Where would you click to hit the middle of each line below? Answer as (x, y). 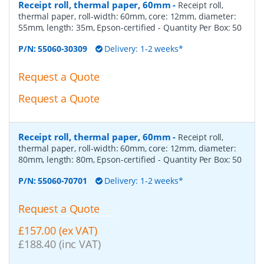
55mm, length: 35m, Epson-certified (88, 27)
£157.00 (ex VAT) (58, 231)
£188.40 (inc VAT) (60, 244)
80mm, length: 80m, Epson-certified (88, 160)
